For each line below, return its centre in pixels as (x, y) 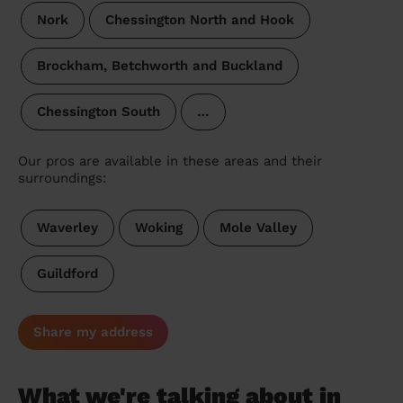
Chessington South (98, 112)
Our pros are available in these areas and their (170, 161)
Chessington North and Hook (199, 20)
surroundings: (62, 179)
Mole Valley (258, 228)
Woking (158, 228)
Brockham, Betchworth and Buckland (159, 66)
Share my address (93, 332)
